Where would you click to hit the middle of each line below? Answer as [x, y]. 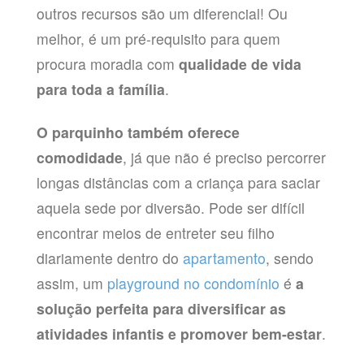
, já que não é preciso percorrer [224, 158]
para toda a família [100, 89]
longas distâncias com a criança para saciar [178, 183]
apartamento [224, 258]
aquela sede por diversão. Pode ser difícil [170, 208]
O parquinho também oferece [138, 132]
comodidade [79, 158]
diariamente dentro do [109, 258]
